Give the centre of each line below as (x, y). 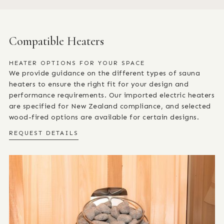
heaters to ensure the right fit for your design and (99, 84)
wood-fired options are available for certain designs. (104, 117)
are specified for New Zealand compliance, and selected (110, 106)
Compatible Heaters (56, 41)
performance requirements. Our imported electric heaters (112, 95)
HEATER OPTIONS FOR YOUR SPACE (77, 63)
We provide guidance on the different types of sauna (104, 73)
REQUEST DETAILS (43, 133)
